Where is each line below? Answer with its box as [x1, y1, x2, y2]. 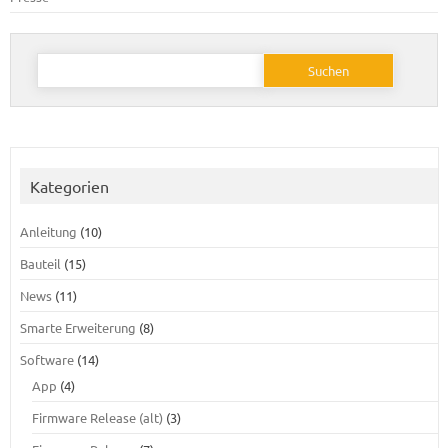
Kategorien [29, 176, 109, 196]
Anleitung [19, 223, 77, 240]
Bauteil [19, 255, 61, 272]
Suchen [35, 48, 77, 65]
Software [19, 351, 74, 368]
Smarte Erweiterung [19, 319, 136, 336]
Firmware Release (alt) [31, 409, 163, 426]
